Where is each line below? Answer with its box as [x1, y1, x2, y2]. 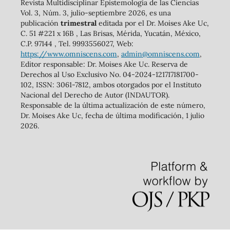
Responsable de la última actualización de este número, [20, 100, 207, 110]
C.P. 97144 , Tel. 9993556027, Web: [20, 39, 133, 48]
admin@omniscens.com [121, 49, 200, 59]
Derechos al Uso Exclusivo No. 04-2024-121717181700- [20, 69, 199, 79]
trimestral [60, 18, 97, 28]
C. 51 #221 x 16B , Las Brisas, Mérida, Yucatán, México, [20, 28, 201, 38]
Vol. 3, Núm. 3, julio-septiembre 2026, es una [20, 8, 171, 17]
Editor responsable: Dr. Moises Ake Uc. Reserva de [20, 59, 188, 69]
